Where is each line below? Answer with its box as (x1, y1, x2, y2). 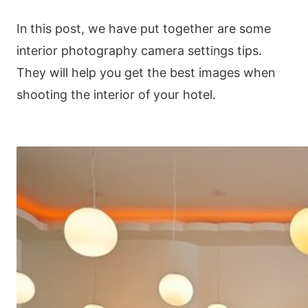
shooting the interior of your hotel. (16, 87, 216, 102)
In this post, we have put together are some (16, 21, 271, 36)
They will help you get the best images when (16, 65, 275, 80)
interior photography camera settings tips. (16, 43, 262, 58)
